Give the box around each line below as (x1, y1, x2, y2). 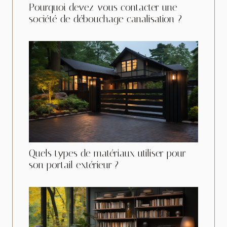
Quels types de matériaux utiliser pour (29, 147, 186, 159)
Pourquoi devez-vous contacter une (29, 1, 177, 13)
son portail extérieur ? (29, 159, 119, 171)
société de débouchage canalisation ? (29, 13, 182, 25)
